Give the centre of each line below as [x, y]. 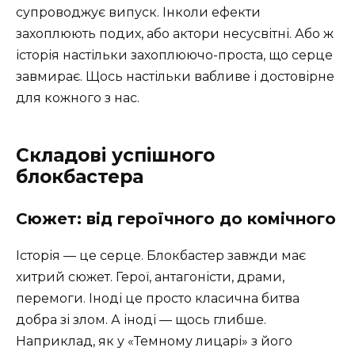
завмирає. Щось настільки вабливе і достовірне [175, 76]
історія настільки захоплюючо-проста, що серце [174, 55]
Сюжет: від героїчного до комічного [176, 218]
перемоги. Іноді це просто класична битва [158, 298]
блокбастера [80, 176]
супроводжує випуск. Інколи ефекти [138, 12]
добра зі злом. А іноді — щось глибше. [141, 319]
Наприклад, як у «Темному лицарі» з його [154, 341]
